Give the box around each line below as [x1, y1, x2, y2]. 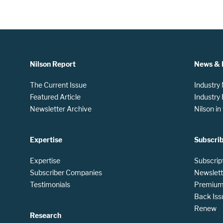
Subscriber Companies [30, 168, 102, 177]
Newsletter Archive [30, 105, 92, 113]
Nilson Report [30, 60, 76, 69]
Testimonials [30, 180, 70, 189]
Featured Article [30, 93, 81, 102]
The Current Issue [30, 81, 87, 90]
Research [30, 211, 61, 220]
